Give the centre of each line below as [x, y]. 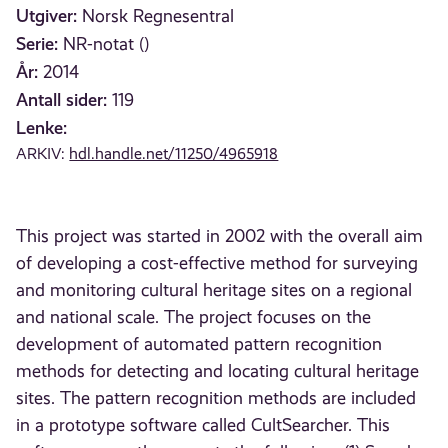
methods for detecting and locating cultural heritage [218, 371]
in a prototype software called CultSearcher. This [203, 425]
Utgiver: [47, 15]
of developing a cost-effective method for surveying [217, 263]
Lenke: [42, 127]
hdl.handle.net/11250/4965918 [174, 153]
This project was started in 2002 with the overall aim [220, 236]
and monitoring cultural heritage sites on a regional [214, 290]
